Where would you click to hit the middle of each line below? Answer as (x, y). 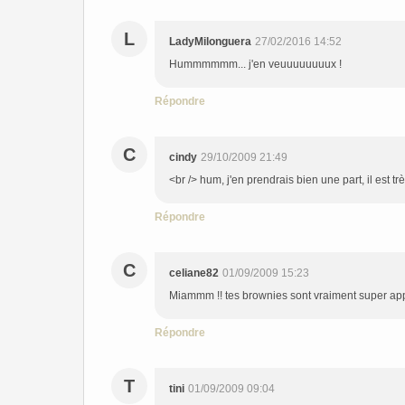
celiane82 (194, 273)
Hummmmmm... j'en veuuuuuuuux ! (255, 64)
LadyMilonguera (210, 42)
